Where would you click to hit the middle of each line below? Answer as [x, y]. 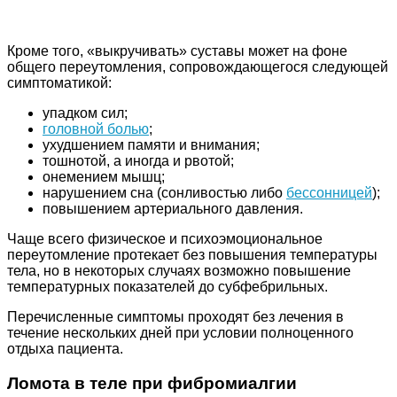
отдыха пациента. [65, 349]
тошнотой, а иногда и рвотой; [138, 161]
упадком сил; [85, 113]
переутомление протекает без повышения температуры [192, 255]
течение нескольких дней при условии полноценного [180, 333]
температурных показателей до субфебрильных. [167, 287]
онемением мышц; [104, 177]
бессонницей [329, 193]
